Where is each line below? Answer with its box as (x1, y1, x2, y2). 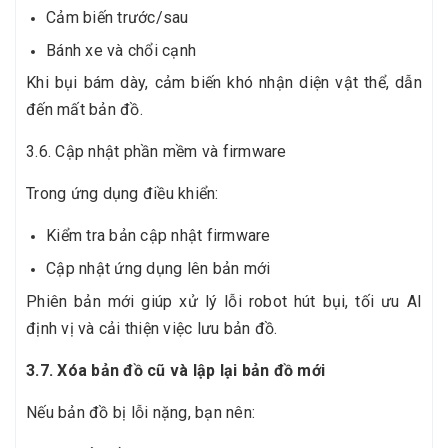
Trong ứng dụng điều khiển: (26, 184, 219, 204)
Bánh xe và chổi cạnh (46, 40, 196, 60)
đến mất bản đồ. (26, 100, 143, 120)
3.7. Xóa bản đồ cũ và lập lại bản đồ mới (26, 360, 325, 380)
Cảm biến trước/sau (46, 8, 189, 28)
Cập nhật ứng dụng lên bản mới (46, 258, 271, 278)
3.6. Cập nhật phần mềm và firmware (26, 142, 287, 162)
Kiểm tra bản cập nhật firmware (46, 226, 271, 246)
